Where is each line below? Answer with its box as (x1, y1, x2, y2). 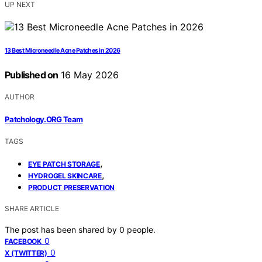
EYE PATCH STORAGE (28, 159, 100, 168)
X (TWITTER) (5, 248, 47, 257)
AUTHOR (5, 92, 35, 102)
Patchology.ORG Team (5, 114, 83, 124)
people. (127, 224, 156, 235)
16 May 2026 (58, 69, 119, 81)
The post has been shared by (5, 224, 119, 235)
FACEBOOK (5, 236, 42, 246)
